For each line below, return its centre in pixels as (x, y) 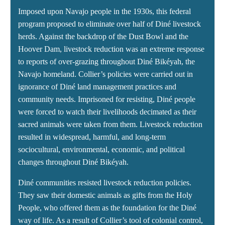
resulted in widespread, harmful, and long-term (92, 137)
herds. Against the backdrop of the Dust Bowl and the (103, 37)
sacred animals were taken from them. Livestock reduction (110, 125)
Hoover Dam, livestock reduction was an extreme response (111, 49)
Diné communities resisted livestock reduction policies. (105, 183)
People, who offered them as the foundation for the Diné (107, 208)
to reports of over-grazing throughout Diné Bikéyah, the (106, 62)
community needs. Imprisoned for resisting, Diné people (107, 99)
